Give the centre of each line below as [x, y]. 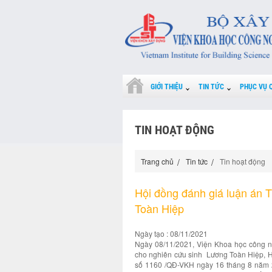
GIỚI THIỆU [167, 87]
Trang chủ [157, 161]
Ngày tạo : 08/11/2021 [171, 233]
